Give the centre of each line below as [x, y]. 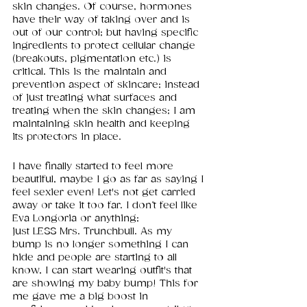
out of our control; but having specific [107, 33]
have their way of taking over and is [103, 20]
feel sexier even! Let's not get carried [106, 193]
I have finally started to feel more [95, 167]
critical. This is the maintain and [91, 72]
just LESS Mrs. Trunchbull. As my [94, 232]
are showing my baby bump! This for [107, 284]
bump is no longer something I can [102, 245]
